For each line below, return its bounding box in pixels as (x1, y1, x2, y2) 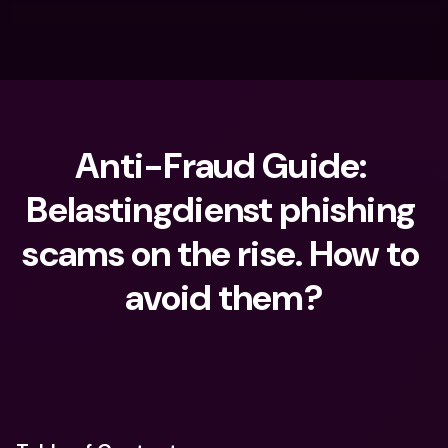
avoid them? (124, 274, 324, 321)
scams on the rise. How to (22, 230, 420, 277)
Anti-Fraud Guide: (74, 142, 367, 189)
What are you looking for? (56, 361, 227, 379)
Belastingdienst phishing (26, 186, 416, 233)
